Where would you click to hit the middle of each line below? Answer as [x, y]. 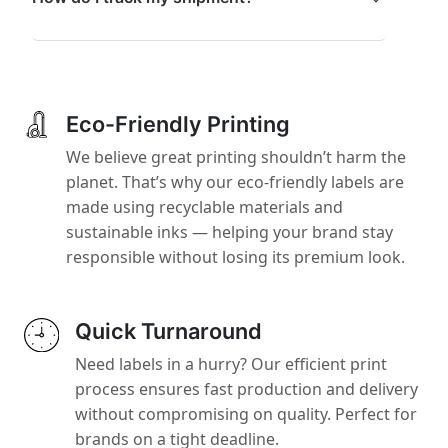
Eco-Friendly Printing [178, 123]
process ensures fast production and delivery [246, 388]
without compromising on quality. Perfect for [245, 413]
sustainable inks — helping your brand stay [230, 231]
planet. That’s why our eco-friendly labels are [235, 181]
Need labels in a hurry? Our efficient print [230, 363]
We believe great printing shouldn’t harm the [236, 156]
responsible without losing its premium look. [236, 256]
